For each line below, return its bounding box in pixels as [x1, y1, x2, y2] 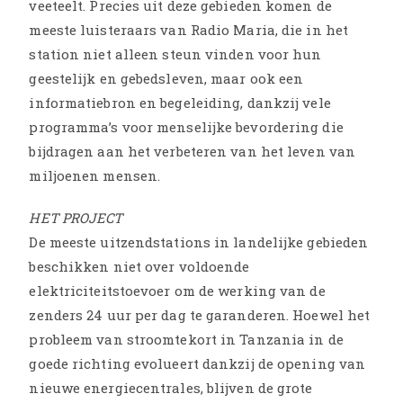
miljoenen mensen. [29, 166, 161, 184]
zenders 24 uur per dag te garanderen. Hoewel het [29, 305, 371, 324]
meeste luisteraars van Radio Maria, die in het [29, 20, 349, 39]
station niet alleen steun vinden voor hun [29, 44, 322, 63]
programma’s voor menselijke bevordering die [29, 117, 344, 136]
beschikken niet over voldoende [29, 256, 250, 275]
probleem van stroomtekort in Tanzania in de [29, 329, 344, 348]
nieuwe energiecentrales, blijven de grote [29, 378, 313, 397]
